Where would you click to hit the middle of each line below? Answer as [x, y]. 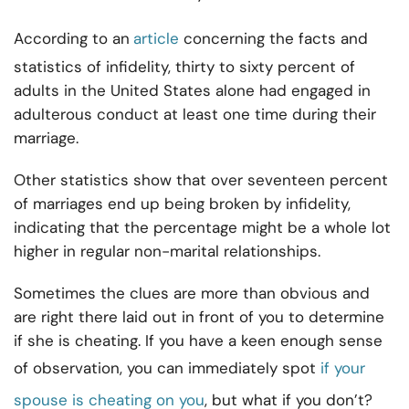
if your [343, 368]
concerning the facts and [273, 39]
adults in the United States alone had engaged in [192, 91]
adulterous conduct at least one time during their [195, 115]
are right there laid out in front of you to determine [199, 317]
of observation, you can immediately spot [167, 368]
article [156, 39]
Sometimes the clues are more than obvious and [192, 294]
